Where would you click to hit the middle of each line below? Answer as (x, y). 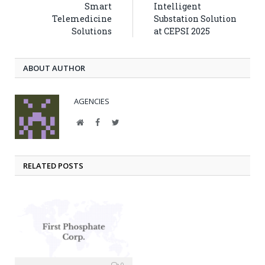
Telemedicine (82, 19)
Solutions (92, 31)
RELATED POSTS (53, 166)
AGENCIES (92, 101)
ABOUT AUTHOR (54, 68)
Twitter (131, 122)
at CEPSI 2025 (182, 31)
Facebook (115, 122)
